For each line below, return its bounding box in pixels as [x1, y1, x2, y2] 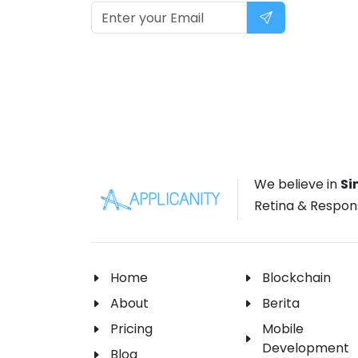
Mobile [262, 320, 304, 339]
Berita [262, 294, 300, 313]
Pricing [110, 320, 153, 339]
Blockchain [262, 268, 331, 288]
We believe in [254, 175, 340, 194]
